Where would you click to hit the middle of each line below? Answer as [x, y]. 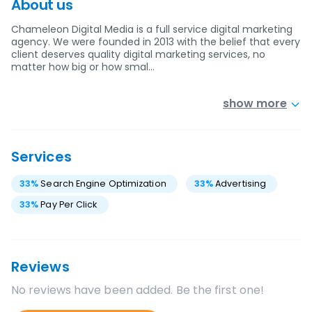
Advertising [241, 184]
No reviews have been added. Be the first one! [138, 290]
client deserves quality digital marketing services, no [138, 54]
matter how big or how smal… [83, 67]
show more [255, 103]
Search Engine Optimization [103, 184]
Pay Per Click [69, 204]
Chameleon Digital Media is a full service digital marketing [152, 29]
